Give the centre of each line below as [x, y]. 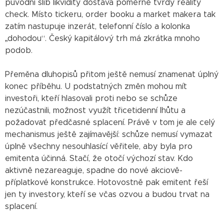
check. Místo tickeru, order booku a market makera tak [110, 14]
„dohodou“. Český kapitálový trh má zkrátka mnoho [102, 38]
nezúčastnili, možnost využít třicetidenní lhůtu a [95, 110]
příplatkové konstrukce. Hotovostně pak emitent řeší [106, 182]
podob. [19, 50]
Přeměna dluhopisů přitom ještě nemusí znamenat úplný [112, 74]
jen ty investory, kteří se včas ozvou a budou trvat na [107, 194]
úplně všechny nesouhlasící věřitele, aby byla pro [99, 146]
